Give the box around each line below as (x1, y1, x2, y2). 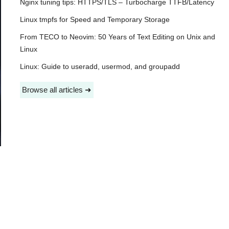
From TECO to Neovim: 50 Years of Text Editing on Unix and (19, 33, 215, 41)
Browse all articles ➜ (21, 85, 91, 95)
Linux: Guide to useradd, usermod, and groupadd (19, 63, 180, 71)
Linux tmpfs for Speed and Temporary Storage (19, 16, 170, 24)
